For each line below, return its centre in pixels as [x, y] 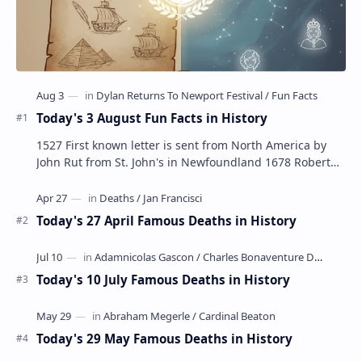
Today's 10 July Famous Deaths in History [163, 279]
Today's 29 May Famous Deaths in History [164, 338]
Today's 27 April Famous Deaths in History [166, 220]
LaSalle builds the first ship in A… [126, 179]
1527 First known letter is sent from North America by [181, 145]
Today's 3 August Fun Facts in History [152, 118]
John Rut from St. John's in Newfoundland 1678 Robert [151, 162]
